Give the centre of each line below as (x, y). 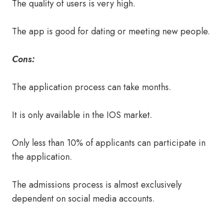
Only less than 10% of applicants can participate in (109, 143)
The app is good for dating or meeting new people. (111, 31)
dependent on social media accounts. (83, 199)
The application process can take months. (92, 87)
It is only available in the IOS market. (82, 115)
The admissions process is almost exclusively (97, 185)
